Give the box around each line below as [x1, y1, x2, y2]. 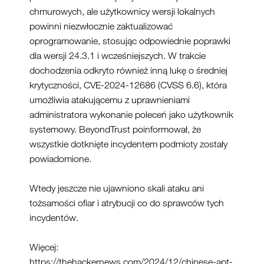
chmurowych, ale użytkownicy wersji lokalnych [29, 6, 215, 17]
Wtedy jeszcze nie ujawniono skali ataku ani [29, 183, 204, 194]
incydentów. [29, 212, 78, 223]
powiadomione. [29, 153, 91, 164]
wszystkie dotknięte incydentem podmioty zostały [29, 138, 227, 150]
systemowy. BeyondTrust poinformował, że [29, 124, 201, 135]
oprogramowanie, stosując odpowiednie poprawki [29, 35, 230, 47]
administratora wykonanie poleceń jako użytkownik [29, 109, 233, 120]
